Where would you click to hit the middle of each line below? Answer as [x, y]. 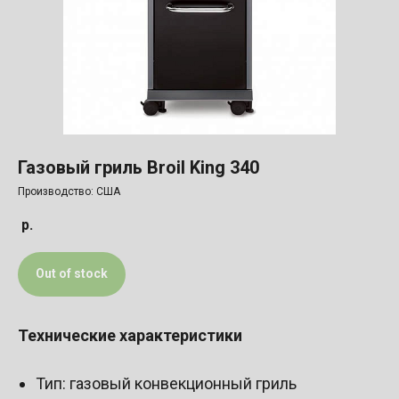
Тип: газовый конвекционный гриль [166, 383]
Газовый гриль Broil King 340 [138, 168]
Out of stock [72, 274]
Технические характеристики [130, 335]
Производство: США [69, 192]
